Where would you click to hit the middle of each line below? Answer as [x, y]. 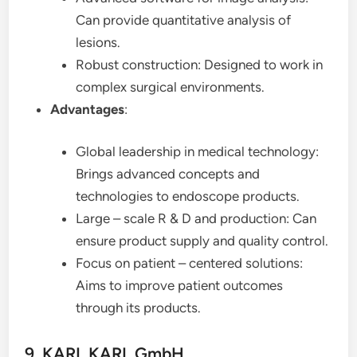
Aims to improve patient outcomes [180, 285]
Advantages [88, 109]
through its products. [139, 308]
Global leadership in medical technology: [198, 151]
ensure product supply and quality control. [202, 241]
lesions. [98, 42]
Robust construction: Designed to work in [200, 64]
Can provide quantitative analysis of [184, 20]
